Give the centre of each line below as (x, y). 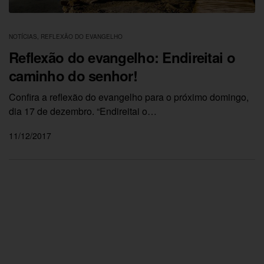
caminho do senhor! (73, 76)
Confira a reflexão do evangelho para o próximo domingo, (129, 97)
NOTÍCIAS (23, 37)
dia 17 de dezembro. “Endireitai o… (83, 111)
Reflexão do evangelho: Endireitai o (122, 57)
